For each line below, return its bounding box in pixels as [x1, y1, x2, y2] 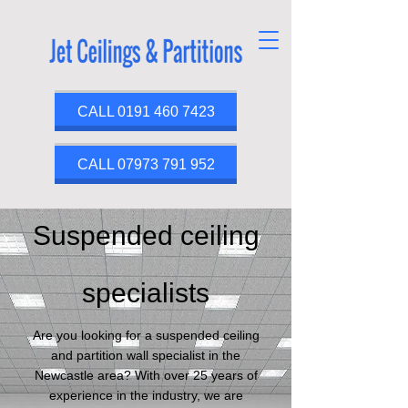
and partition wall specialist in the [51, 348, 240, 362]
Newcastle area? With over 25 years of [34, 368, 258, 382]
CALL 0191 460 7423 [76, 104, 215, 119]
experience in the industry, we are [48, 388, 243, 403]
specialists [82, 278, 209, 308]
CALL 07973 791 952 [76, 157, 215, 172]
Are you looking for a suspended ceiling [32, 328, 260, 342]
